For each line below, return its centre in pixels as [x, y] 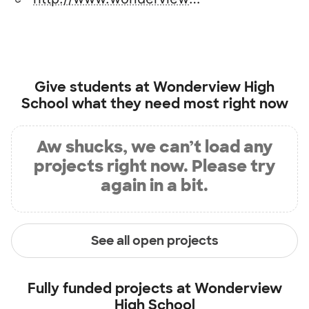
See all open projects [154, 240]
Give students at [94, 87]
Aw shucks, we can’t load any [154, 147]
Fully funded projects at [111, 289]
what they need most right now [178, 104]
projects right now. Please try [154, 166]
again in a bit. [154, 186]
